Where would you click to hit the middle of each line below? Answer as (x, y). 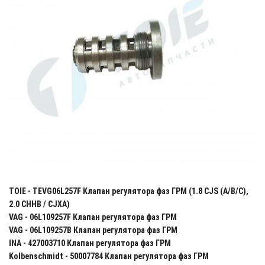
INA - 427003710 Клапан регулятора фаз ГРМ (90, 243)
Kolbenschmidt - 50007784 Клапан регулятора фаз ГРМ (109, 256)
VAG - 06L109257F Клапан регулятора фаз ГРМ (93, 217)
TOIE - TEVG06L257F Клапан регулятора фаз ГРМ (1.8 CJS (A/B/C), (129, 191)
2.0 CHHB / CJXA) (39, 204)
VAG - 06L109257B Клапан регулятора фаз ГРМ (93, 230)
